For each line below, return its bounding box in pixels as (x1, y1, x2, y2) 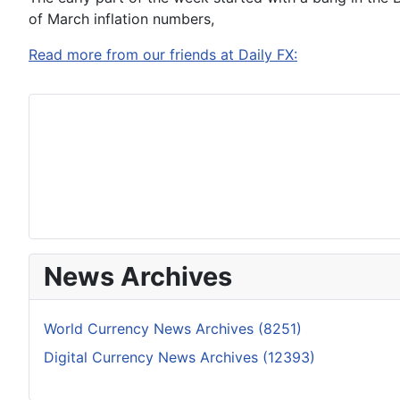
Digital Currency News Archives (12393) (44, 348, 315, 366)
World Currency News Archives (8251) (44, 320, 302, 337)
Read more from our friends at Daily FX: (29, 46, 297, 63)
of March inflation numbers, (29, 10, 214, 28)
